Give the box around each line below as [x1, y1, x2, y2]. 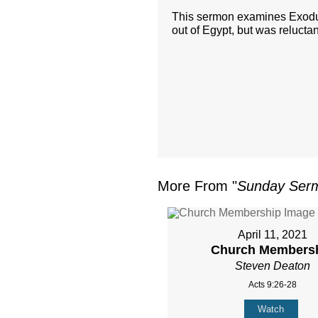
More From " [158, 178, 237, 194]
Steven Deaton [235, 260, 311, 273]
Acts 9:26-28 [248, 280, 297, 290]
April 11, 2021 [238, 229, 308, 241]
